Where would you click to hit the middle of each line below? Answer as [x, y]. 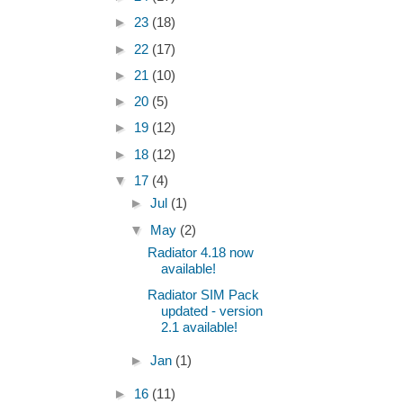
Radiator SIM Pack [203, 295]
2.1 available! [199, 327]
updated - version [211, 311]
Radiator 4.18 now [200, 252]
